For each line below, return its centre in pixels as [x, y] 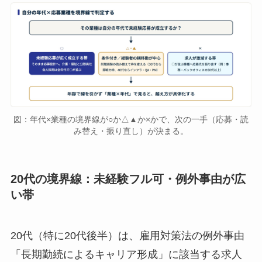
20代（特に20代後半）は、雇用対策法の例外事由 [127, 235]
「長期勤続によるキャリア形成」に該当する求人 [126, 254]
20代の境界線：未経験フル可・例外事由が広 [128, 179]
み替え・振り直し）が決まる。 [131, 131]
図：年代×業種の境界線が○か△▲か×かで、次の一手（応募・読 [131, 120]
